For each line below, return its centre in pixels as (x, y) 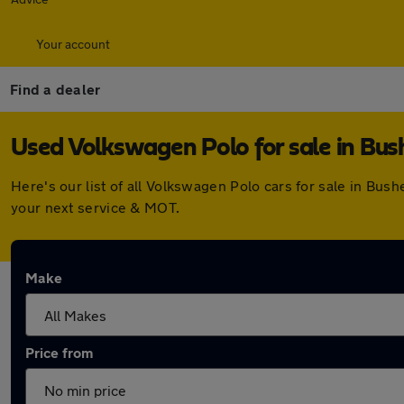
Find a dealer (55, 89)
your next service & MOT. (96, 207)
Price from (59, 352)
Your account (73, 44)
